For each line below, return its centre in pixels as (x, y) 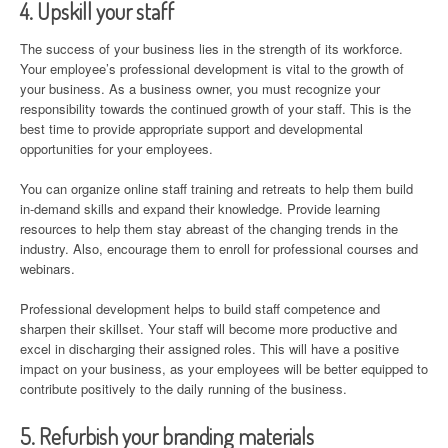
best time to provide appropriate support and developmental (191, 129)
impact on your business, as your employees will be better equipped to (224, 369)
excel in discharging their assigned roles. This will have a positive (209, 349)
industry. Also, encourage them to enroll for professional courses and (219, 249)
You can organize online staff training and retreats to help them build (216, 189)
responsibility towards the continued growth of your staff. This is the (215, 109)
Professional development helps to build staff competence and (200, 309)
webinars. (47, 269)
